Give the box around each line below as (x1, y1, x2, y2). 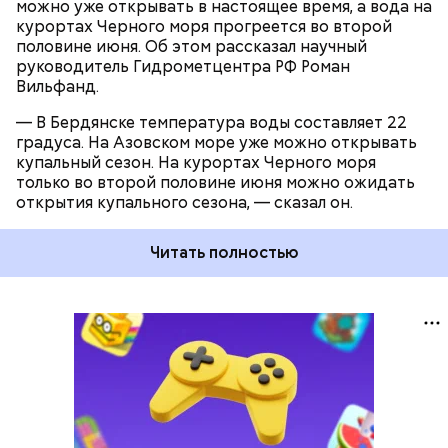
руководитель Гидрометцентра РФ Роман (16, 56, 350, 78)
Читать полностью (149, 242, 299, 264)
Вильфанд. (16, 76, 99, 98)
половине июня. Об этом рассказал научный (16, 36, 367, 58)
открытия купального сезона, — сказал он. (16, 192, 353, 214)
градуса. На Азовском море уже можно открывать (16, 132, 417, 154)
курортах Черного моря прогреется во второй (16, 16, 392, 38)
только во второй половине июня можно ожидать (16, 172, 415, 194)
